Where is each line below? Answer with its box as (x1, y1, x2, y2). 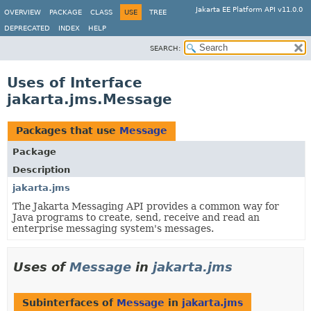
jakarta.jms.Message (7, 91, 172, 108)
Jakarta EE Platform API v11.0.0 (196, 6, 303, 13)
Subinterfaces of (22, 297, 117, 308)
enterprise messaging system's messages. (12, 223, 214, 234)
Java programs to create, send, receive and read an (12, 212, 260, 223)
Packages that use (16, 125, 119, 136)
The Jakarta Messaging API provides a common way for (12, 201, 279, 212)
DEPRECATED (4, 24, 50, 32)
